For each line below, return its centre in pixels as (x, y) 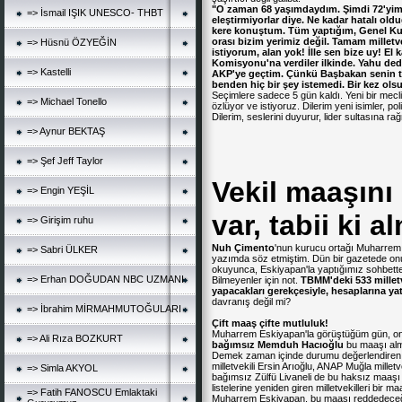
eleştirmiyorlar (245, 20)
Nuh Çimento (243, 248)
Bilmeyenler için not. (256, 280)
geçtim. (266, 74)
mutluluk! (306, 323)
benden (230, 84)
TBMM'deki (327, 280)
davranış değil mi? (251, 301)
